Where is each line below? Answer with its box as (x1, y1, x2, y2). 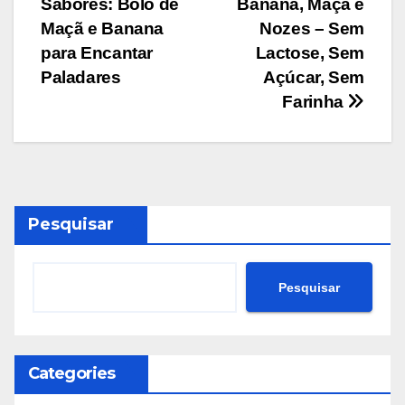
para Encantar (41, 43, 154, 63)
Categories (28, 363, 115, 384)
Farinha (282, 92, 348, 112)
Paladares (41, 68, 121, 88)
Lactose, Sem (255, 43, 364, 63)
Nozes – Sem (259, 19, 364, 39)
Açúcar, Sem (263, 68, 364, 88)
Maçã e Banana (41, 19, 165, 39)
